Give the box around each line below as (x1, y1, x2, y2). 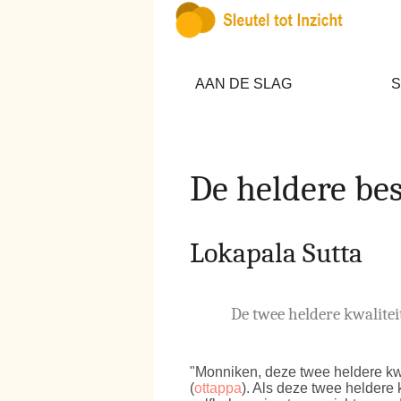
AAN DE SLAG (195, 76, 292, 91)
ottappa (194, 380, 242, 397)
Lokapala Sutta (190, 236, 363, 269)
